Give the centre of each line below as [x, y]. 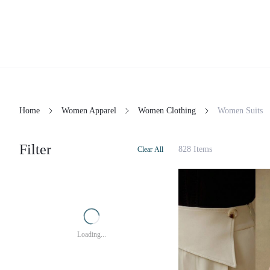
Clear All [150, 149]
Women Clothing [167, 111]
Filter [35, 149]
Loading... [92, 234]
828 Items [195, 149]
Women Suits [240, 111]
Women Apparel [89, 111]
